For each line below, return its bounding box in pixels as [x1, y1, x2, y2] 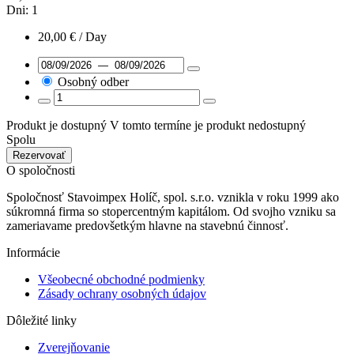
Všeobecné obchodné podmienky [38, 273, 205, 287]
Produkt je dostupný [6, 119, 107, 133]
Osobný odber [58, 75, 129, 89]
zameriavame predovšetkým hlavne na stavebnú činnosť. [6, 219, 288, 233]
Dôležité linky [6, 314, 77, 328]
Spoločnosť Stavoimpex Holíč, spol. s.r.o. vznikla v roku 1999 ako [6, 190, 339, 205]
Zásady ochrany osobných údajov [38, 287, 206, 301]
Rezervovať [13, 149, 66, 162]
